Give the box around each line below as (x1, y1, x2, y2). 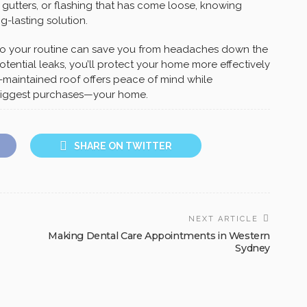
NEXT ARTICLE (188, 214, 258, 224)
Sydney (235, 242, 270, 255)
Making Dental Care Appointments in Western (48, 230, 270, 243)
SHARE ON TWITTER (74, 140, 172, 152)
